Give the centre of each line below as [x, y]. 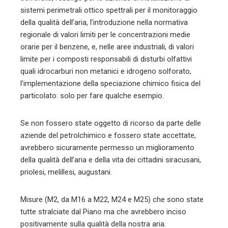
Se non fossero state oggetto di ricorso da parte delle [111, 123]
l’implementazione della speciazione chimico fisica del [110, 83]
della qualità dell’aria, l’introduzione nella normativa [104, 22]
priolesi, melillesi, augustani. [66, 172]
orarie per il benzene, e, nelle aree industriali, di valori [107, 47]
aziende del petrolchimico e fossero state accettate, [108, 135]
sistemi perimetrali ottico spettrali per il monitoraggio [109, 10]
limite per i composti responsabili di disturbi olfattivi [106, 59]
